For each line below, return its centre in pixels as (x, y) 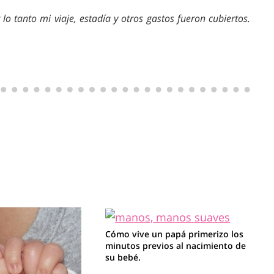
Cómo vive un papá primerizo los (175, 234)
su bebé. (123, 257)
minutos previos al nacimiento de (176, 245)
